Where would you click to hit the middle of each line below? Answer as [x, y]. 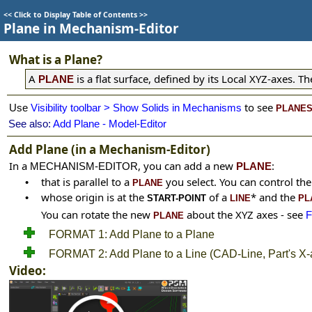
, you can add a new [187, 166]
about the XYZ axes [231, 214]
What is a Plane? [56, 60]
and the [277, 197]
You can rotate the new [97, 214]
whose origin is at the [94, 197]
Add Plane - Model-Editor [110, 124]
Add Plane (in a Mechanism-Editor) [110, 149]
